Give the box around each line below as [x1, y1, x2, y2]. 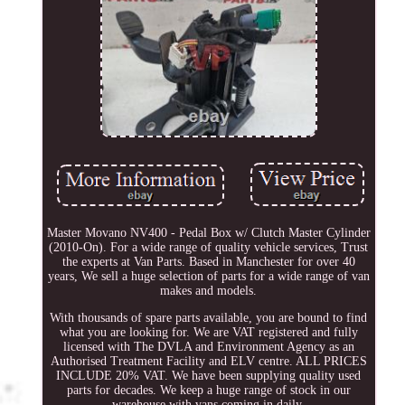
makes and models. [160, 283, 258, 297]
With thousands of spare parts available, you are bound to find [50, 310, 368, 325]
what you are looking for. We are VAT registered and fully [59, 325, 358, 339]
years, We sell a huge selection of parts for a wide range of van [47, 268, 370, 283]
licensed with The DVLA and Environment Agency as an [62, 339, 354, 353]
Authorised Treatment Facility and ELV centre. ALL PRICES [50, 353, 367, 368]
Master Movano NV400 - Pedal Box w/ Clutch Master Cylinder [46, 225, 371, 240]
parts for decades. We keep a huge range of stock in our [66, 382, 351, 397]
